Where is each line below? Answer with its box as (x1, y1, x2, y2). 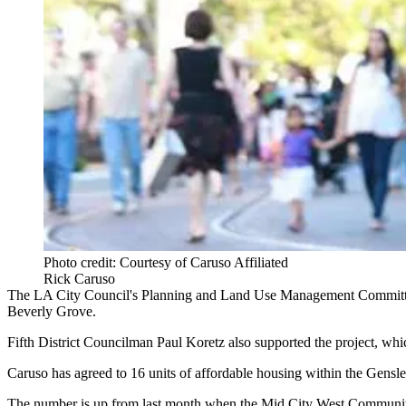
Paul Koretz (157, 333, 225, 350)
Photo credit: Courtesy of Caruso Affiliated (43, 254, 288, 270)
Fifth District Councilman (7, 333, 157, 350)
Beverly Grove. (7, 303, 96, 319)
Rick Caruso (43, 270, 115, 286)
